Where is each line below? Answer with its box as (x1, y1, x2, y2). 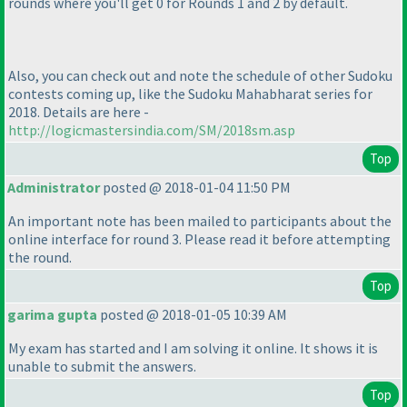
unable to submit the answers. (8, 357, 196, 376)
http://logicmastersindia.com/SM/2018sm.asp (8, 120, 295, 139)
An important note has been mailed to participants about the (8, 212, 392, 231)
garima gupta (7, 305, 97, 324)
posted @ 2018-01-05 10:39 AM (97, 305, 287, 324)
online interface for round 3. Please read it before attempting (8, 230, 391, 249)
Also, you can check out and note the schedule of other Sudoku (8, 65, 392, 84)
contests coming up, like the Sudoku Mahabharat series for (8, 84, 372, 103)
